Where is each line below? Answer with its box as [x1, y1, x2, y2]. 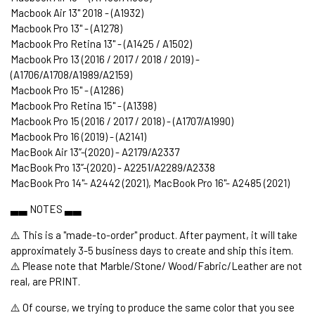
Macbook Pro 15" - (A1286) [11, 83, 123, 96]
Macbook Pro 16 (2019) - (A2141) [11, 129, 146, 143]
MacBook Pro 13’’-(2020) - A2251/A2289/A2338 [11, 160, 215, 174]
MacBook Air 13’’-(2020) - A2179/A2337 [11, 145, 179, 158]
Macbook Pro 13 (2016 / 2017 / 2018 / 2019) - [11, 52, 200, 65]
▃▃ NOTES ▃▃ [11, 202, 82, 215]
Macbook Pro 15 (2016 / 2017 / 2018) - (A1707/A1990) [11, 114, 233, 127]
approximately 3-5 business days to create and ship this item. [11, 243, 293, 257]
